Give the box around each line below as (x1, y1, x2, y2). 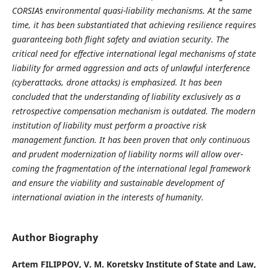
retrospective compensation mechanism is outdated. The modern (11, 105, 255, 117)
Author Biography (11, 231, 98, 245)
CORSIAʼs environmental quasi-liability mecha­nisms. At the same (11, 5, 252, 17)
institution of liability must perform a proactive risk (11, 120, 206, 132)
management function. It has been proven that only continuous (11, 134, 250, 146)
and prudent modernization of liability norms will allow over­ (11, 148, 243, 160)
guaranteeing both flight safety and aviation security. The (11, 33, 229, 45)
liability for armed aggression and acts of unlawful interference (11, 62, 250, 74)
